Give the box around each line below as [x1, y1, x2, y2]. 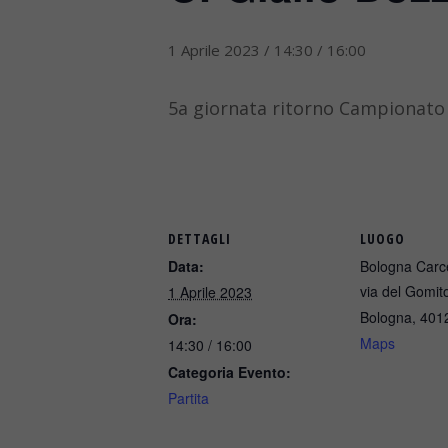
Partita [168, 388, 209, 408]
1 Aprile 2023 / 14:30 [168, 40, 313, 60]
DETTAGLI [168, 229, 231, 248]
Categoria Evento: [168, 362, 291, 382]
